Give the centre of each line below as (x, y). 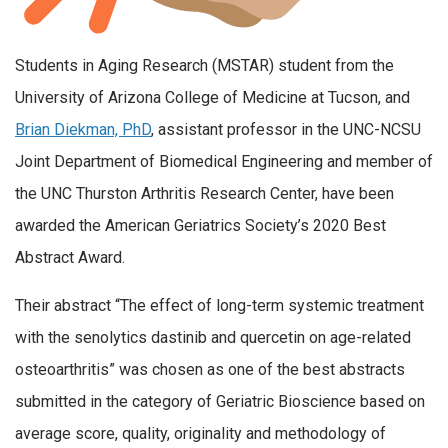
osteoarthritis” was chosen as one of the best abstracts (210, 369)
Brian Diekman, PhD (83, 130)
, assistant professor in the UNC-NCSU (286, 130)
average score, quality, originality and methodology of (200, 433)
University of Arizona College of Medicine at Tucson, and (212, 98)
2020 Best (349, 226)
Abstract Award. (70, 258)
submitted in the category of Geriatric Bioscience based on (220, 401)
